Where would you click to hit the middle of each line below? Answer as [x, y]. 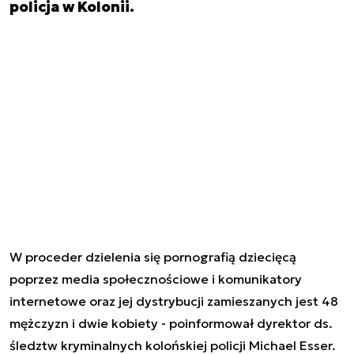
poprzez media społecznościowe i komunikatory [156, 279]
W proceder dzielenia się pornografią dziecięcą [153, 256]
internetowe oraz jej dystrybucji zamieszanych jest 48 [174, 301]
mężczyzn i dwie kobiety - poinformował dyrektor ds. [171, 323]
